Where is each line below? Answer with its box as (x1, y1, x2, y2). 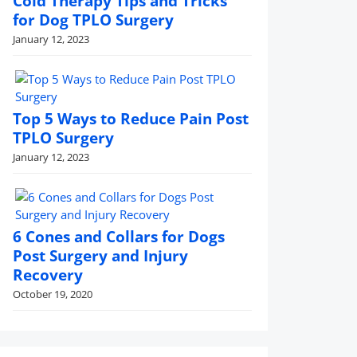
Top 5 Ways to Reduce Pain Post (13, 107, 249, 129)
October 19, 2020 (13, 286, 92, 301)
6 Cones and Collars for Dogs (13, 225, 225, 247)
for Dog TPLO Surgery (13, 8, 174, 30)
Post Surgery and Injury (13, 244, 188, 266)
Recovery (13, 263, 83, 285)
